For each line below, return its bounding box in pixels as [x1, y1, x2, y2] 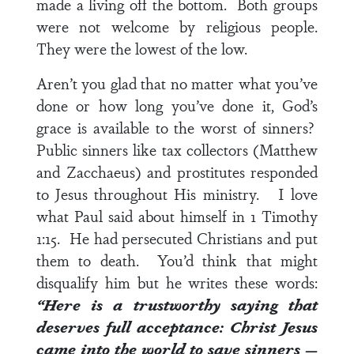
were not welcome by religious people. [36, 15, 318, 37]
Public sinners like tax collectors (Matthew [36, 138, 318, 160]
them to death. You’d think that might [36, 249, 318, 271]
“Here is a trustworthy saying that [36, 293, 318, 315]
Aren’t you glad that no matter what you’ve [36, 72, 318, 94]
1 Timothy [250, 205, 318, 227]
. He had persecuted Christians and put [57, 227, 318, 249]
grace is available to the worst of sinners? [36, 116, 318, 138]
